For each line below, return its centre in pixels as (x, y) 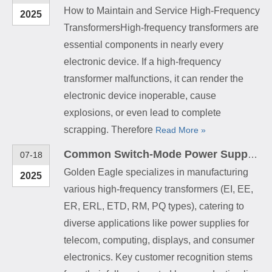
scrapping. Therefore (110, 129)
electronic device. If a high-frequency (142, 61)
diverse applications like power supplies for (156, 223)
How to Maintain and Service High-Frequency (162, 10)
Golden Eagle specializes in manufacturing (156, 172)
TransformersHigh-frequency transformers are (161, 27)
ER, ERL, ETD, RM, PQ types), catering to (154, 206)
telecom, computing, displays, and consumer (159, 240)
